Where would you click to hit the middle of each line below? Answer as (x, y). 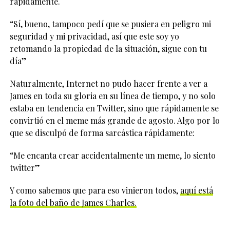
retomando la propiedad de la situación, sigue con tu (108, 48)
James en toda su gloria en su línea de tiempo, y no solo (112, 95)
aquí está (196, 190)
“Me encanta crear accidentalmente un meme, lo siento (112, 155)
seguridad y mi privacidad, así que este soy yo (94, 36)
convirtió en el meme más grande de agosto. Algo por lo (114, 120)
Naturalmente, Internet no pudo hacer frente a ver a (108, 83)
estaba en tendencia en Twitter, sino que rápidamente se (114, 108)
